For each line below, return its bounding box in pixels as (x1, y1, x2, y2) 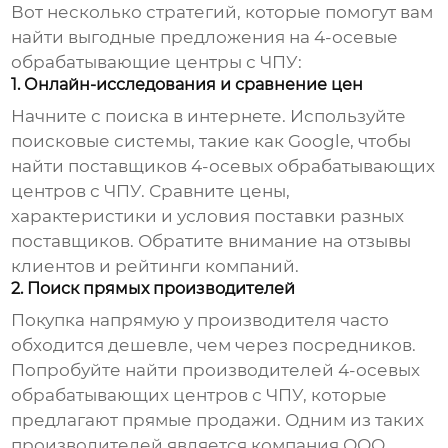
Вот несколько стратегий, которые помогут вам (11, 2, 434, 23)
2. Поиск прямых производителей (11, 279, 296, 299)
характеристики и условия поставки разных (11, 206, 405, 227)
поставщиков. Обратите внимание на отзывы (11, 231, 412, 252)
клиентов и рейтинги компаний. (11, 256, 300, 277)
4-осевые (314, 27, 399, 48)
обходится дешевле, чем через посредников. (11, 335, 417, 356)
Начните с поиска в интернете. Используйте (11, 106, 407, 127)
